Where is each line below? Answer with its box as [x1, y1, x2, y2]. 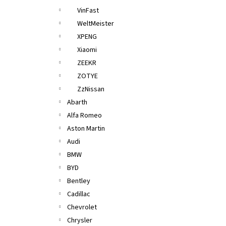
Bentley [67, 176, 90, 186]
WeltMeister [77, 19, 114, 29]
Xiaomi [77, 45, 97, 55]
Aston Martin [67, 124, 105, 134]
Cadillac [67, 189, 90, 199]
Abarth [67, 97, 87, 107]
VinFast [77, 6, 99, 16]
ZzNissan [77, 84, 104, 94]
